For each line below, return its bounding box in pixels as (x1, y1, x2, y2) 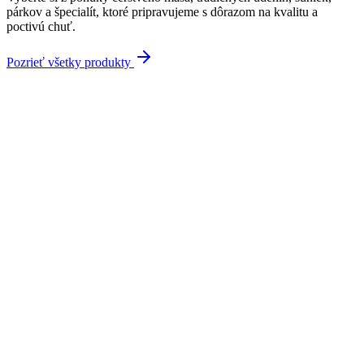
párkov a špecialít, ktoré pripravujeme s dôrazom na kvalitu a (6, 4, 318, 19)
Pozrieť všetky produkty (6, 54, 131, 69)
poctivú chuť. (6, 19, 76, 33)
